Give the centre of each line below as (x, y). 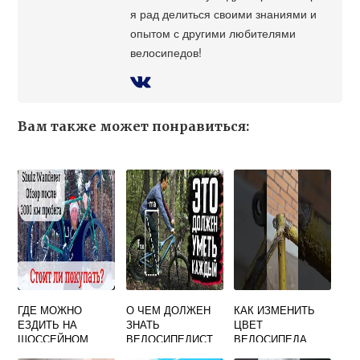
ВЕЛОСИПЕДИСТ (169, 339)
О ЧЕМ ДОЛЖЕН (168, 310)
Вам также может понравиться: (134, 127)
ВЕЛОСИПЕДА (271, 339)
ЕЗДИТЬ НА (48, 325)
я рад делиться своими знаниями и (224, 14)
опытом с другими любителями (213, 33)
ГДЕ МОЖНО (50, 310)
